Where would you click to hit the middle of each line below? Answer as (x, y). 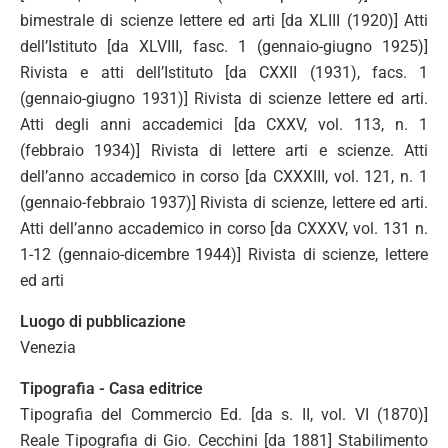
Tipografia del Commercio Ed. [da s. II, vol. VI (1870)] (224, 414)
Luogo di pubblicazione (103, 321)
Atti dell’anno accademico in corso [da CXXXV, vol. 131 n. (224, 228)
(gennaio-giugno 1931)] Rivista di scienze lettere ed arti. (224, 98)
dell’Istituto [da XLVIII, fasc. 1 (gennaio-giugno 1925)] (224, 46)
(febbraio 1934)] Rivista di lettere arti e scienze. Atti (224, 150)
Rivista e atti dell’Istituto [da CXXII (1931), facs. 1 (224, 72)
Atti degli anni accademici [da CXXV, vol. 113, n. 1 (224, 124)
